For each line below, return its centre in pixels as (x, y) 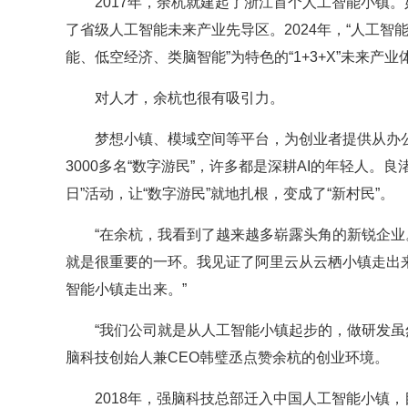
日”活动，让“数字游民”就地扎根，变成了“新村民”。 (230, 194)
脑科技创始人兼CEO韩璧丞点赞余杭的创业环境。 (227, 358)
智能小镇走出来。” (126, 290)
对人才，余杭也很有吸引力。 (189, 98)
